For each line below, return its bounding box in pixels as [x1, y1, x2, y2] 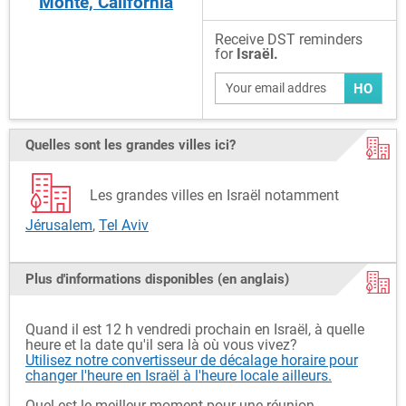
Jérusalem [25, 216, 92, 234]
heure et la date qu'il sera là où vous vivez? [25, 335, 297, 353]
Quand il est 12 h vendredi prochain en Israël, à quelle [25, 320, 364, 338]
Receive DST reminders [215, 30, 363, 48]
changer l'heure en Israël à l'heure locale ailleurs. [25, 366, 332, 384]
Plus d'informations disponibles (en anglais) [25, 270, 289, 287]
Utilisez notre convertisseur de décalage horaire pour [25, 351, 358, 369]
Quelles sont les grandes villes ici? [25, 136, 236, 153]
